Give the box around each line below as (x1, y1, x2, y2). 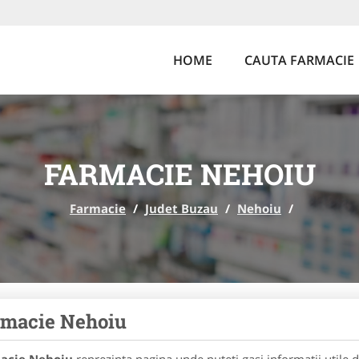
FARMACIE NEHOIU (43, 155, 316, 193)
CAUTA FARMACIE (244, 51, 354, 69)
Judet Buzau (145, 200, 218, 216)
